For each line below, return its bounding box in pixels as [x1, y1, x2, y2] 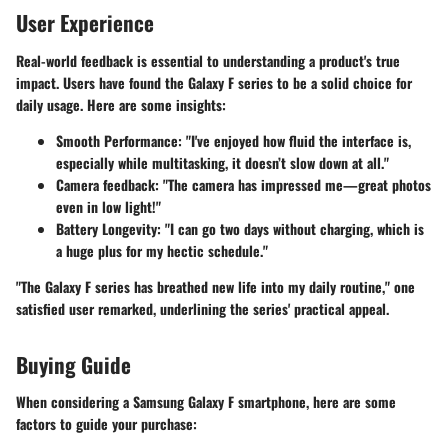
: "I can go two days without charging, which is [157, 217, 424, 239]
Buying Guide [16, 348, 131, 380]
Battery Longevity [56, 217, 157, 239]
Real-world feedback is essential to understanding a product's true [16, 49, 400, 71]
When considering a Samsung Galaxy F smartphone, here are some [16, 391, 396, 413]
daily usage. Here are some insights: [16, 93, 226, 115]
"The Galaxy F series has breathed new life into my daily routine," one [16, 275, 415, 297]
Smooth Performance [56, 129, 178, 151]
